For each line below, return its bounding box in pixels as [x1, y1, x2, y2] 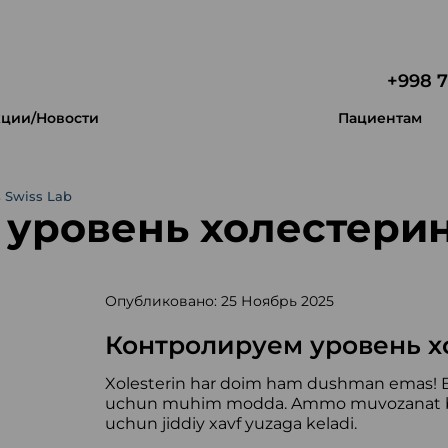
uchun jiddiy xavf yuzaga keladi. [104, 414, 357, 433]
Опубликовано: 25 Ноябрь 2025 [104, 292, 334, 310]
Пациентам [338, 109, 423, 127]
